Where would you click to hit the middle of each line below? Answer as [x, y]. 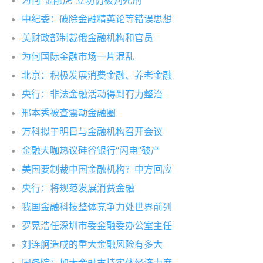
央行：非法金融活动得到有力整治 [92, 94]
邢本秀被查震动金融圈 [69, 113]
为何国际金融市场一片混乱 [78, 56]
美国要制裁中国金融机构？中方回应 [97, 169]
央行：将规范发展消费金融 [78, 188]
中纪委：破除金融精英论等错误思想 [97, 19]
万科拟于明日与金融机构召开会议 [92, 131]
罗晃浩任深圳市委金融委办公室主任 [97, 225]
